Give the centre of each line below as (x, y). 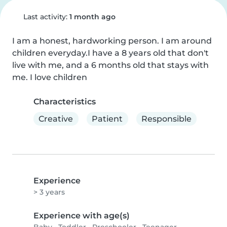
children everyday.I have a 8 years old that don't (110, 53)
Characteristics (65, 102)
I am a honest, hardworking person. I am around (112, 41)
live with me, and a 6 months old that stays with (110, 65)
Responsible (166, 119)
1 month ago (92, 17)
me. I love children (50, 77)
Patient (107, 119)
